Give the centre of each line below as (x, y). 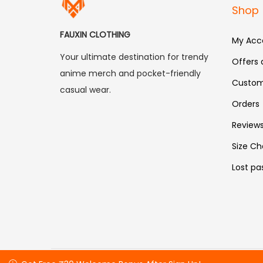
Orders (245, 104)
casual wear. (85, 90)
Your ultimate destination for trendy (134, 57)
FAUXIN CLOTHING (95, 34)
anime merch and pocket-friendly (130, 73)
